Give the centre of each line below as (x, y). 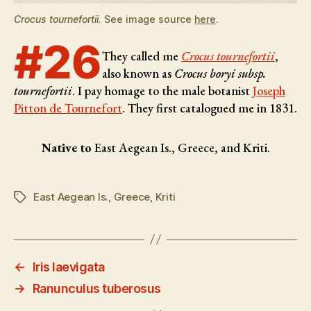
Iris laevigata (68, 267)
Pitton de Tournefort (68, 108)
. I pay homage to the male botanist (162, 90)
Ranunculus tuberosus (96, 288)
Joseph (269, 90)
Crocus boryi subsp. (220, 73)
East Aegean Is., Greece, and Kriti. (182, 147)
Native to (68, 147)
